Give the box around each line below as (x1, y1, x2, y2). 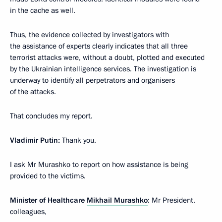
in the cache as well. (10, 5, 75, 15)
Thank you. (60, 135, 96, 145)
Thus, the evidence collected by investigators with (10, 30, 169, 40)
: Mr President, (148, 195, 195, 205)
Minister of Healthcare (10, 195, 87, 205)
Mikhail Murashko (87, 195, 148, 205)
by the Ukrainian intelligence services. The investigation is (10, 64, 196, 74)
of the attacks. (10, 87, 56, 97)
